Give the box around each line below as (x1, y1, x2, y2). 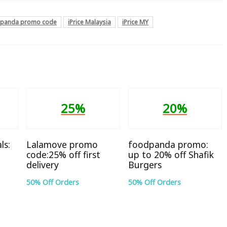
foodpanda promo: (128, 138, 208, 150)
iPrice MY (122, 17, 148, 26)
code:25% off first (26, 148, 100, 161)
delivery (26, 158, 59, 171)
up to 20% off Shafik (128, 148, 214, 161)
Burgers (128, 158, 162, 171)
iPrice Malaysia (68, 17, 111, 26)
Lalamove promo (26, 138, 98, 150)
